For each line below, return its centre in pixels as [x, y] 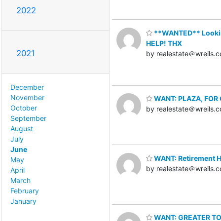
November [27, 97]
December [27, 87]
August [22, 128]
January [23, 201]
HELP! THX [164, 43]
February [25, 190]
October [24, 108]
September [28, 118]
